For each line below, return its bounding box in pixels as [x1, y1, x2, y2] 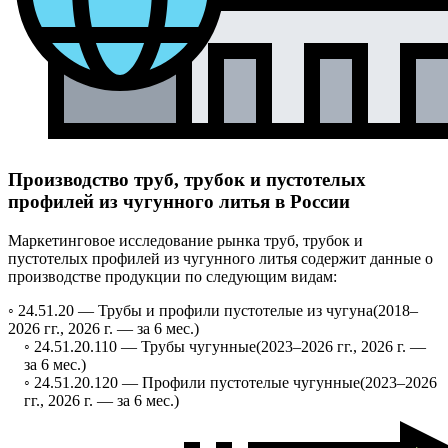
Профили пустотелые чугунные [142, 374, 360, 392]
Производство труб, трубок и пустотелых [8, 169, 366, 191]
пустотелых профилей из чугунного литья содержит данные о [8, 250, 433, 268]
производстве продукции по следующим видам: [8, 268, 337, 286]
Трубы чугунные [141, 338, 256, 356]
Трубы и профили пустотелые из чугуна [98, 302, 373, 320]
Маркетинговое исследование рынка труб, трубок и [8, 232, 363, 250]
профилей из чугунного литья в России [8, 191, 350, 213]
